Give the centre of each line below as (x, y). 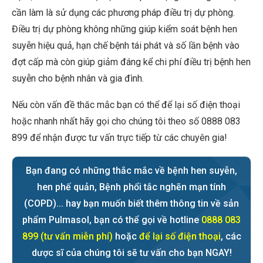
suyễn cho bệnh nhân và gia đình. (78, 78)
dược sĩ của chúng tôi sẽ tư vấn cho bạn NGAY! (131, 253)
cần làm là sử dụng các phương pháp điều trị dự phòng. (123, 13)
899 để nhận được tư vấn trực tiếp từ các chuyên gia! (119, 138)
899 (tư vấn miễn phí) (67, 236)
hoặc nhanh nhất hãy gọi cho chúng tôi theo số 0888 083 (126, 121)
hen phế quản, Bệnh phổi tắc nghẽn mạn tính (131, 187)
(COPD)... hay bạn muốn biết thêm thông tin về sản (131, 203)
